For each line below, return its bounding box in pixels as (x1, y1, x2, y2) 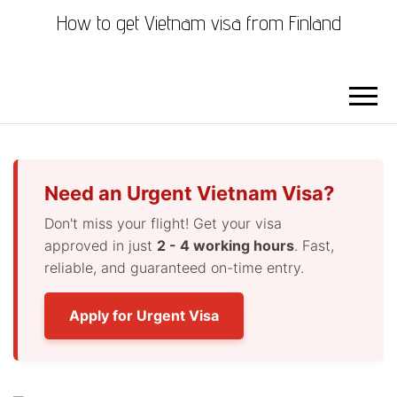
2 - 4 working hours (157, 237, 294, 254)
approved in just (44, 237, 157, 254)
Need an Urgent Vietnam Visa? (44, 182, 334, 205)
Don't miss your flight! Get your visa (44, 214, 282, 232)
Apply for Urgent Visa (69, 307, 219, 324)
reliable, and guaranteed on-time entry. (44, 259, 304, 276)
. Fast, (294, 237, 334, 254)
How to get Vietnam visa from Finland (56, 11, 341, 35)
